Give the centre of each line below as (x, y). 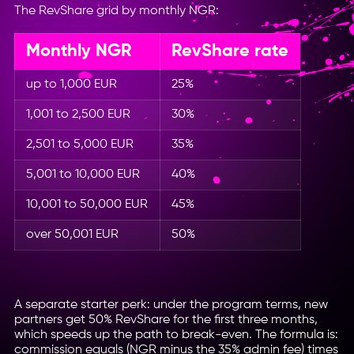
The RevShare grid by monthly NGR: (116, 10)
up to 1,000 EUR (72, 84)
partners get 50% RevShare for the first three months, (166, 320)
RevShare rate (230, 51)
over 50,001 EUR (73, 234)
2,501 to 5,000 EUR (80, 144)
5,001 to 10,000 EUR (83, 174)
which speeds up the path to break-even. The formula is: (176, 335)
